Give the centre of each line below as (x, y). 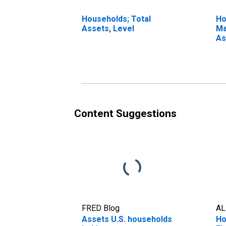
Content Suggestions (125, 113)
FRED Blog (101, 208)
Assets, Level (108, 28)
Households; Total (116, 19)
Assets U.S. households (127, 219)
